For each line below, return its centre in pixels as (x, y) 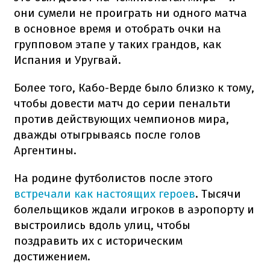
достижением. (52, 256)
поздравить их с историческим (98, 240)
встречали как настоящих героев (105, 193)
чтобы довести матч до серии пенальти (122, 103)
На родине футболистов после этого (113, 178)
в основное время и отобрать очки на (118, 28)
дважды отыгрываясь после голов (107, 134)
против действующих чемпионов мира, (121, 119)
